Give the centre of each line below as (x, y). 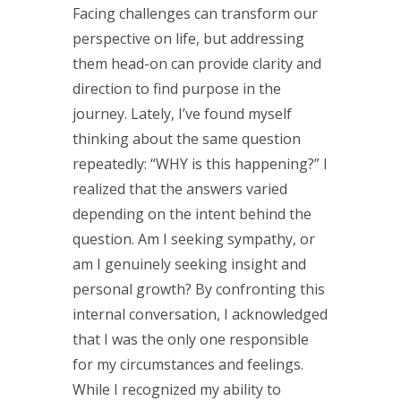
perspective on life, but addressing (188, 38)
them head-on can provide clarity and (196, 63)
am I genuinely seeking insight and (189, 264)
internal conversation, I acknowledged (200, 314)
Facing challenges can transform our (195, 13)
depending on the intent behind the (192, 213)
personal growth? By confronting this (198, 289)
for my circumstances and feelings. (188, 364)
